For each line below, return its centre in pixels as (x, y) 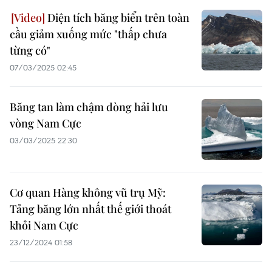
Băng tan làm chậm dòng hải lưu (89, 107)
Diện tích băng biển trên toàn (117, 18)
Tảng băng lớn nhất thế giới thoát (90, 209)
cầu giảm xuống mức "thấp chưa (88, 34)
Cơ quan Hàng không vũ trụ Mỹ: (88, 192)
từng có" (30, 50)
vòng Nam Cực (46, 123)
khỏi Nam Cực (44, 225)
